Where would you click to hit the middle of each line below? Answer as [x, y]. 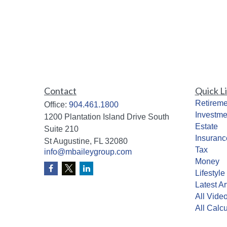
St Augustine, [68, 141]
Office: [56, 104]
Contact [60, 90]
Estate [206, 126]
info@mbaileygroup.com [88, 152]
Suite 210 [61, 129]
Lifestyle [210, 173]
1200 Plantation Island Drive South [107, 117]
